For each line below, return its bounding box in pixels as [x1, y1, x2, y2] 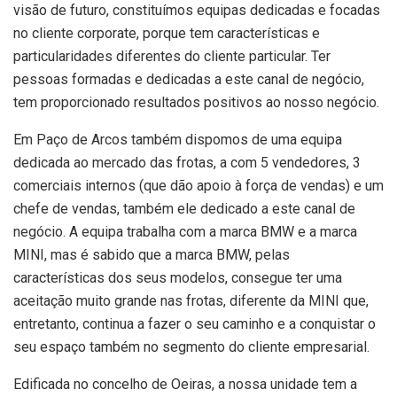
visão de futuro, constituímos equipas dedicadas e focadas [13, 2, 380, 19]
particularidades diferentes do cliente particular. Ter [13, 48, 331, 66]
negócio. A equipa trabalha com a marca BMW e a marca [13, 223, 357, 241]
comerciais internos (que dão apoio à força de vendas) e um [13, 177, 384, 195]
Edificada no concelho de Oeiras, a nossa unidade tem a [13, 376, 357, 393]
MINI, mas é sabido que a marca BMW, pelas [13, 246, 290, 264]
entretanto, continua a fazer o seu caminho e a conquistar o [13, 315, 376, 333]
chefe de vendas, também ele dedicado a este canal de [13, 200, 355, 218]
